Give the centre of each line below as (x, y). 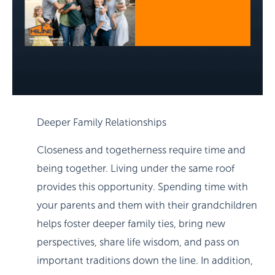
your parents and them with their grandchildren (147, 205)
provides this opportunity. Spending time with (142, 187)
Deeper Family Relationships (102, 122)
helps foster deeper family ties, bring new (131, 223)
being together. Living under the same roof (136, 168)
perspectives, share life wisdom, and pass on (138, 242)
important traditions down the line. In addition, (145, 260)
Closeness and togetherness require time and (141, 150)
